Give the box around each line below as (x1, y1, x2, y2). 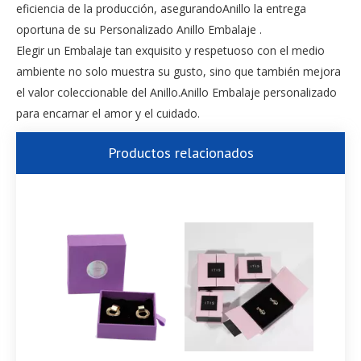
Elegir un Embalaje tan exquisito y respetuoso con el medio (16, 43, 325, 58)
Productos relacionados (107, 143, 254, 162)
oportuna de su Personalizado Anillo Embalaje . (16, 22, 262, 37)
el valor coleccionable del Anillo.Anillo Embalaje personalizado (16, 85, 337, 100)
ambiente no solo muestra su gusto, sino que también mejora (16, 64, 341, 79)
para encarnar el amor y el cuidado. (16, 106, 200, 121)
